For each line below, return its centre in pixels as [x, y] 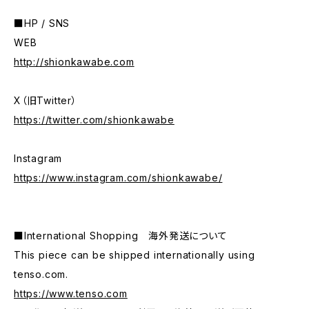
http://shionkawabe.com [74, 62]
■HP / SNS [42, 23]
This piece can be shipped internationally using [134, 255]
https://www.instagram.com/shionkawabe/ [118, 178]
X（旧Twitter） [46, 100]
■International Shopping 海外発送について [121, 236]
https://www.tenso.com [71, 293]
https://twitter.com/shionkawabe [94, 120]
